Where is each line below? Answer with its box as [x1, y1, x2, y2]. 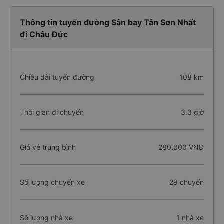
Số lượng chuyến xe [20, 178, 85, 186]
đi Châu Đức [20, 29, 68, 39]
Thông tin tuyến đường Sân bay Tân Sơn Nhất [20, 17, 196, 27]
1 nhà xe [176, 213, 204, 222]
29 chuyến [169, 178, 204, 186]
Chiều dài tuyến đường [20, 73, 94, 81]
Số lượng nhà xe [20, 213, 73, 222]
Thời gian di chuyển [20, 108, 84, 116]
